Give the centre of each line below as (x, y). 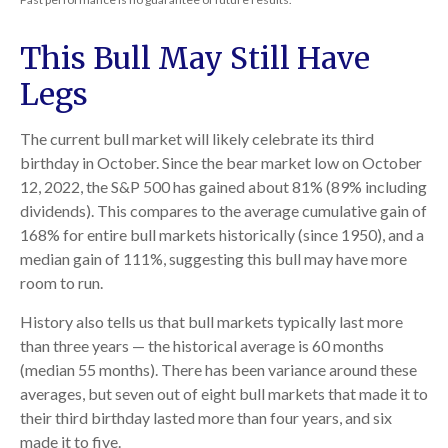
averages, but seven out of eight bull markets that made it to (224, 394)
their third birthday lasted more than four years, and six (206, 418)
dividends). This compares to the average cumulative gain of (223, 211)
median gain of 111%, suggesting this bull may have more (213, 259)
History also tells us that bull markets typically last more (211, 322)
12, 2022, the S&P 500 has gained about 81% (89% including (223, 187)
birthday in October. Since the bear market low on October (221, 163)
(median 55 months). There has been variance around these (218, 370)
